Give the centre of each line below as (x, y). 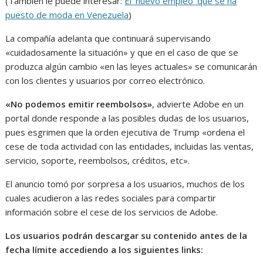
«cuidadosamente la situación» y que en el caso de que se (122, 53)
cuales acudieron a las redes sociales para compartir (111, 198)
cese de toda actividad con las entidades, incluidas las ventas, (130, 146)
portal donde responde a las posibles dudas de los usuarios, (127, 118)
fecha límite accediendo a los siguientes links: (104, 250)
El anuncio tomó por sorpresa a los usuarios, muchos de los (125, 184)
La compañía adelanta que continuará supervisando (108, 38)
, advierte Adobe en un (198, 104)
